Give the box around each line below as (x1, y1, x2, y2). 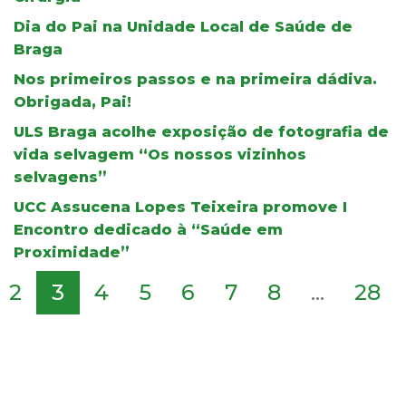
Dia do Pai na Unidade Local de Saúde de (14, 17, 353, 35)
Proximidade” (14, 243, 130, 261)
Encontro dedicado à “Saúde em (14, 220, 283, 238)
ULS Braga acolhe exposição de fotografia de (14, 122, 389, 140)
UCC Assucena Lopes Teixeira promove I (14, 198, 347, 216)
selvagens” (14, 168, 107, 186)
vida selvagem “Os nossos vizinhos (14, 145, 306, 163)
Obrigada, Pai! (14, 92, 131, 111)
